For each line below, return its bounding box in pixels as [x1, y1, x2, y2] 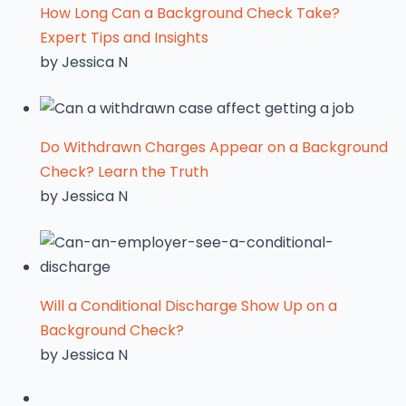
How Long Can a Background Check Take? [40, 3, 340, 24]
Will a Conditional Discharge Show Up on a [40, 295, 337, 316]
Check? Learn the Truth [40, 161, 208, 182]
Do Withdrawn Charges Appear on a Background [40, 137, 388, 158]
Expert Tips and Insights [40, 27, 208, 48]
